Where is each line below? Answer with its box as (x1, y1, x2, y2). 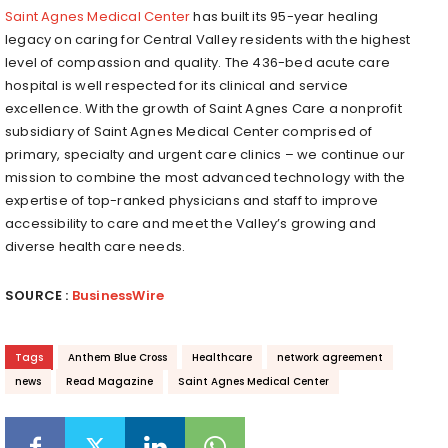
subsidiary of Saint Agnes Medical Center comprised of (5, 121, 373, 141)
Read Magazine (66, 373, 153, 389)
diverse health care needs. (5, 236, 186, 256)
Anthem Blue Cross (68, 349, 167, 365)
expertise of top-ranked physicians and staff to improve (5, 190, 379, 210)
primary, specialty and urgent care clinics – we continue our (5, 144, 406, 164)
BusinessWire (71, 285, 165, 305)
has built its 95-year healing (190, 6, 379, 26)
